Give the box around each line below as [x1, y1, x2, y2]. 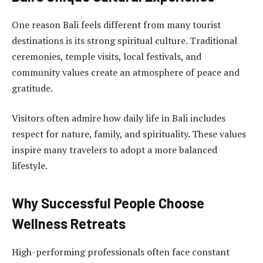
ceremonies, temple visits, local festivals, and [12, 49, 201, 63]
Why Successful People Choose [12, 194, 204, 212]
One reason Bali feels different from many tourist [12, 18, 221, 31]
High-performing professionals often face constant [12, 245, 230, 259]
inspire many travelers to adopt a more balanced [12, 143, 217, 157]
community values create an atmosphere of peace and [12, 65, 240, 79]
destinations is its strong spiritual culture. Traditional [12, 33, 237, 47]
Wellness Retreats [12, 215, 126, 232]
